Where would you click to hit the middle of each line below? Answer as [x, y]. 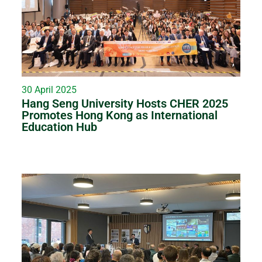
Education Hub [60, 127]
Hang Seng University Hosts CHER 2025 [125, 104]
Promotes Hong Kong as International [120, 116]
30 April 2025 [49, 90]
